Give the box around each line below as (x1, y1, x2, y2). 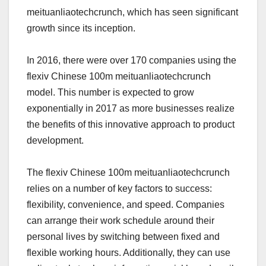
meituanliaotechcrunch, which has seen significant (27, 7, 238, 17)
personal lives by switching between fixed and (27, 231, 220, 242)
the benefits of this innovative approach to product (27, 119, 235, 129)
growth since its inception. (27, 23, 135, 33)
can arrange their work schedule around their (27, 215, 214, 226)
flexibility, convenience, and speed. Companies (27, 199, 224, 210)
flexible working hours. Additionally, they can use (27, 247, 230, 258)
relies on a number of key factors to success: (27, 183, 212, 194)
